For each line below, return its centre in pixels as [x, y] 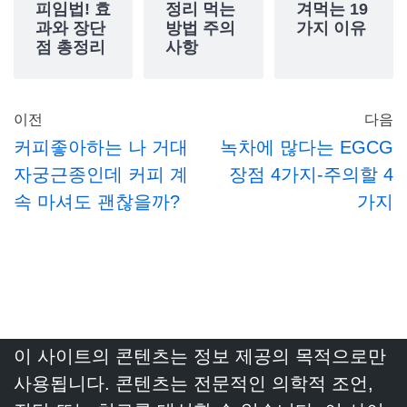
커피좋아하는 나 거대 [101, 147]
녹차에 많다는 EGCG [307, 147]
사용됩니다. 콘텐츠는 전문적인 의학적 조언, [194, 383]
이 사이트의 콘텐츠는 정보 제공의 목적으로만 [200, 356]
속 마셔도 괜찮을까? [97, 201]
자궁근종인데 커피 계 [101, 174]
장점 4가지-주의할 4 [311, 174]
